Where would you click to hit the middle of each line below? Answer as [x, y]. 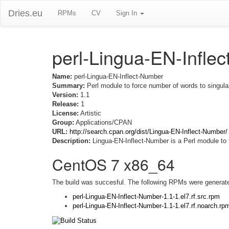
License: [65, 113]
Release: [65, 104]
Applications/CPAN [103, 122]
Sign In [128, 13]
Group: [63, 122]
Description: [71, 141]
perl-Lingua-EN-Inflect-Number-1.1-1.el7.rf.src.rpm [146, 197]
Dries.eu [25, 13]
